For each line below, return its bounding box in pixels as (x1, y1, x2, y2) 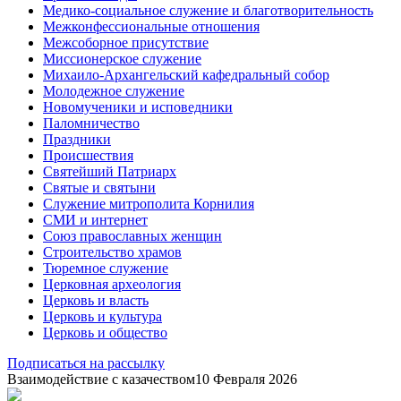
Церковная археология (43, 276, 181, 292)
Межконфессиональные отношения (43, 18, 260, 34)
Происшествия (43, 147, 133, 163)
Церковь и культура (43, 308, 162, 324)
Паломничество (43, 115, 140, 131)
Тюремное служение (43, 260, 168, 276)
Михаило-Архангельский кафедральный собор (43, 66, 329, 82)
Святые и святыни (43, 179, 156, 195)
